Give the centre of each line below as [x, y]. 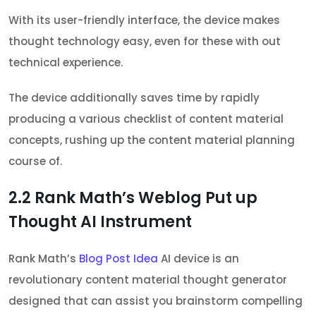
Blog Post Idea [119, 258]
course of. [35, 161]
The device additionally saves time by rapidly [134, 97]
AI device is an [199, 258]
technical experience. [66, 62]
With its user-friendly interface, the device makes [144, 20]
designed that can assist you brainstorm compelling [156, 300]
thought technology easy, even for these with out [145, 41]
